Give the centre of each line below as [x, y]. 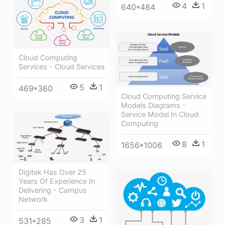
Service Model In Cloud [160, 114]
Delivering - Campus [53, 190]
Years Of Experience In [57, 181]
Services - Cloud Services [62, 67]
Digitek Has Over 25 [52, 172]
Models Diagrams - [153, 105]
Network [33, 199]
